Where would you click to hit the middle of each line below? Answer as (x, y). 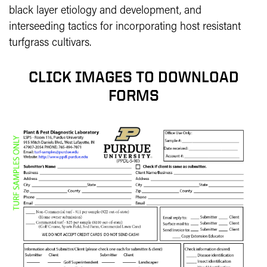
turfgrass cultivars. (50, 44)
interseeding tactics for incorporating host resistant (125, 27)
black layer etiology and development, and (105, 11)
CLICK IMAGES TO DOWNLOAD (133, 77)
